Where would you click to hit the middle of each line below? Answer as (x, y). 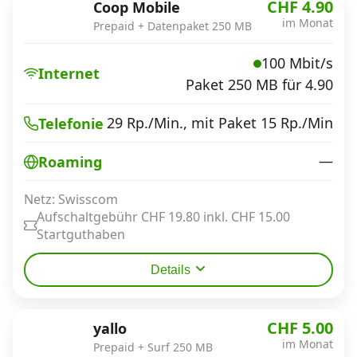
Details (171, 270)
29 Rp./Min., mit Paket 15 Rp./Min (220, 123)
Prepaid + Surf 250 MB (153, 347)
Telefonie (71, 123)
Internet (69, 74)
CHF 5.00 (300, 328)
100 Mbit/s (297, 63)
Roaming (70, 161)
